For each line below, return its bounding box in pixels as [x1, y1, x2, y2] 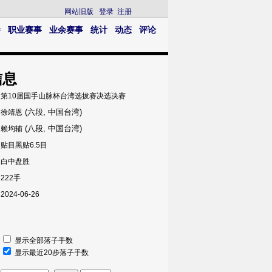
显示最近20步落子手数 [15, 248, 89, 257]
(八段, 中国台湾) [22, 124, 82, 133]
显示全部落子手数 [15, 236, 73, 245]
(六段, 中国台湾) [22, 107, 82, 117]
